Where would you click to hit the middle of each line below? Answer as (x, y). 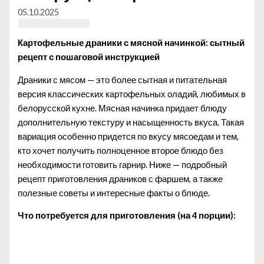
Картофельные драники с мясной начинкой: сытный (131, 43)
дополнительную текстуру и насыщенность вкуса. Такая (131, 122)
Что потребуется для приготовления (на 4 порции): (127, 216)
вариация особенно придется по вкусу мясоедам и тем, (128, 136)
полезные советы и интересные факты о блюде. (114, 193)
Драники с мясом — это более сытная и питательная (123, 80)
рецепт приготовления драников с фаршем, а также (121, 179)
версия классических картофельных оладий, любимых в (132, 94)
